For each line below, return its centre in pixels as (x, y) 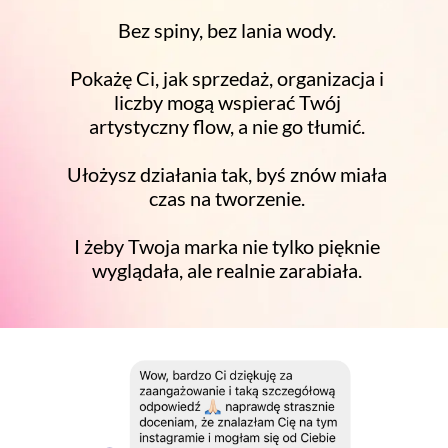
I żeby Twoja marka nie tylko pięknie (227, 246)
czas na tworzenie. (227, 198)
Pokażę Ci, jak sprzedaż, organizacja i (227, 78)
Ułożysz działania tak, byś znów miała (227, 174)
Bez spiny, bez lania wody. (227, 30)
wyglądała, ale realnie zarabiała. (227, 270)
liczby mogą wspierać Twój (227, 102)
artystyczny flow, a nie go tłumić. (227, 126)
